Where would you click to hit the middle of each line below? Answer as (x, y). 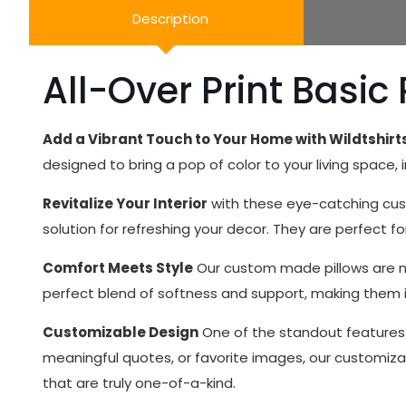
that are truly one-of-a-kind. (139, 383)
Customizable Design (121, 332)
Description (171, 19)
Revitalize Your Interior (125, 203)
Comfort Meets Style (118, 268)
